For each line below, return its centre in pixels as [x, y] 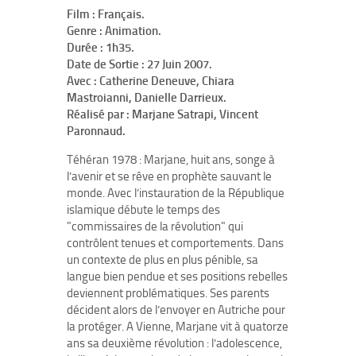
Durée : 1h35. [101, 48]
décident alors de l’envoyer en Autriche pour [176, 310]
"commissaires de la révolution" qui [155, 226]
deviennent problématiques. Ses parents [168, 293]
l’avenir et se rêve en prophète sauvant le [169, 176]
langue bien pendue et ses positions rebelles [177, 277]
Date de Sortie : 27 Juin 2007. [139, 64]
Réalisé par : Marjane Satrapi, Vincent [163, 114]
